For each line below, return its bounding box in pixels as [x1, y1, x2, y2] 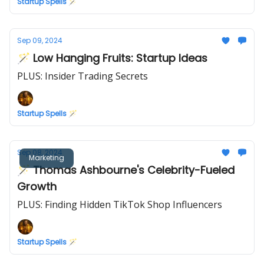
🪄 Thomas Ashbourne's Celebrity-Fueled [17, 163, 235, 177]
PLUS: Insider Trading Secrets [17, 70, 148, 82]
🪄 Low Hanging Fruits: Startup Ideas [17, 51, 207, 65]
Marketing [29, 152, 64, 163]
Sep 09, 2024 [17, 35, 62, 45]
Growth [17, 179, 57, 194]
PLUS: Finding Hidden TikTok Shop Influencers [17, 198, 222, 211]
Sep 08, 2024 [17, 147, 62, 157]
